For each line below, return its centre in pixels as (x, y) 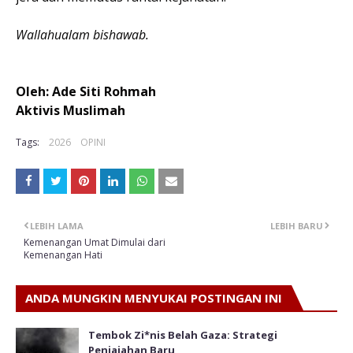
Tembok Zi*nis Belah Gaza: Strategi (183, 334)
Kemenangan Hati (63, 255)
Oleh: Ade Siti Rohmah (87, 91)
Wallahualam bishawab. (82, 34)
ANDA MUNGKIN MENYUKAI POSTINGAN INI (154, 297)
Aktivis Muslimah (72, 110)
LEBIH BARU (297, 225)
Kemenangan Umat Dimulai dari (95, 242)
